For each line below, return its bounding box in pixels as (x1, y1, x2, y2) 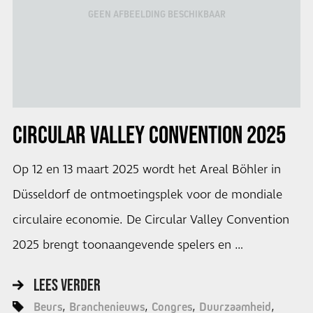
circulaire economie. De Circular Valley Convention (12, 212, 289, 229)
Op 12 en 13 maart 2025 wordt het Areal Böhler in (12, 161, 281, 179)
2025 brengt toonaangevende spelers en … (12, 237, 243, 254)
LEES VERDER (33, 275, 101, 294)
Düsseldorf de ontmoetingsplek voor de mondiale (12, 187, 282, 204)
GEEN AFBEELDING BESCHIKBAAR (87, 8, 226, 20)
